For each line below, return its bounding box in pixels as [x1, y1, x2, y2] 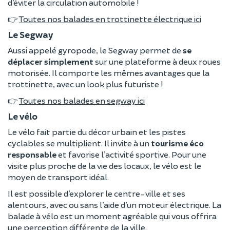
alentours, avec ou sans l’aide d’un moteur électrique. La [8, 199, 221, 209]
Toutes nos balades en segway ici [19, 95, 145, 105]
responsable [8, 149, 56, 159]
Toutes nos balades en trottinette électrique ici [19, 13, 201, 24]
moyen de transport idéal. [8, 171, 109, 182]
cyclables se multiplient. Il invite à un [8, 138, 151, 148]
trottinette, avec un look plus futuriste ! [8, 79, 163, 89]
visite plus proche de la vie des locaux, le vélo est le [8, 160, 201, 170]
